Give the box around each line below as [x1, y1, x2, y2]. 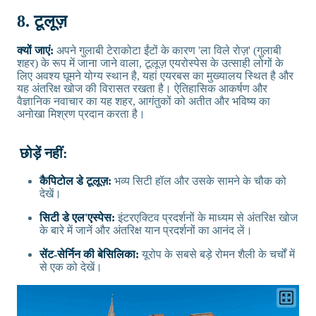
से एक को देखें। [39, 260, 102, 273]
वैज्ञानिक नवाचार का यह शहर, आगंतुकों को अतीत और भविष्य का [17, 95, 270, 107]
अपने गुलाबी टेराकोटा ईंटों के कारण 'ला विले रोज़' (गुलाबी [56, 44, 281, 56]
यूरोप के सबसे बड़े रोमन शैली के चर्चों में [139, 248, 295, 260]
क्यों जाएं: [17, 44, 56, 56]
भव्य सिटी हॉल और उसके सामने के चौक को [114, 174, 286, 187]
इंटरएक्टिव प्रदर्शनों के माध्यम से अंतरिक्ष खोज [118, 211, 298, 224]
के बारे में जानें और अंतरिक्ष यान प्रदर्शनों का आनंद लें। [39, 224, 253, 236]
